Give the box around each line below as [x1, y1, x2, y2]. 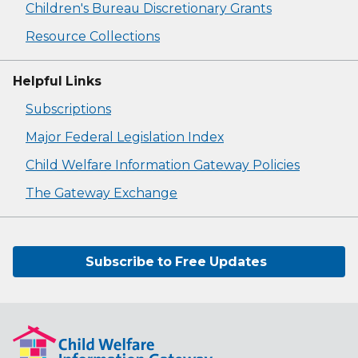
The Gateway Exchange [26, 185, 177, 201]
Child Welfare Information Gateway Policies [26, 157, 300, 173]
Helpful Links [13, 74, 101, 89]
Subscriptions [26, 101, 111, 117]
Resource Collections [26, 29, 160, 45]
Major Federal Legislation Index [26, 129, 224, 145]
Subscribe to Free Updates [85, 254, 267, 270]
